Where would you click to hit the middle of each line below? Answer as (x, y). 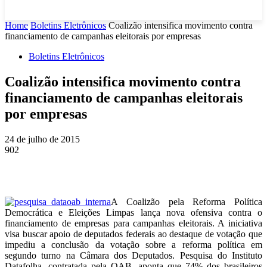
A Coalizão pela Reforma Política (187, 201)
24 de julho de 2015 (42, 139)
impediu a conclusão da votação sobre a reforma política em (133, 244)
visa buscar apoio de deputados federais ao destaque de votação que (133, 234)
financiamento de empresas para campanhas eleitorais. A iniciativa (133, 223)
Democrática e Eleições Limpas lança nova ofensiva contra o (133, 212)
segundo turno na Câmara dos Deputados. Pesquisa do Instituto (133, 255)
